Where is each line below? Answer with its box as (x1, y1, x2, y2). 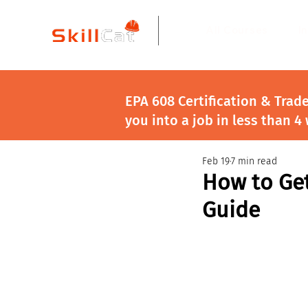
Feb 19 (202, 155, 230, 167)
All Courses (206, 23, 269, 36)
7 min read (231, 155, 277, 167)
